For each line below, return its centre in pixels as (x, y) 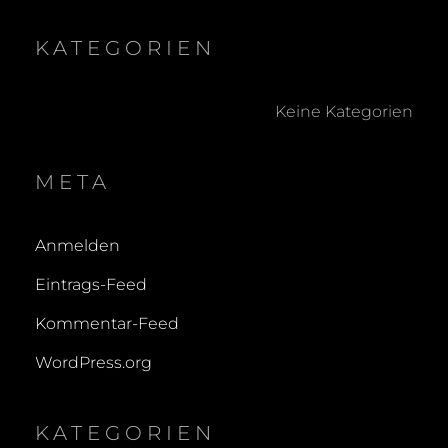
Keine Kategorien (344, 112)
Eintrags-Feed (91, 285)
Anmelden (77, 246)
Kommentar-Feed (107, 324)
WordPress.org (93, 363)
